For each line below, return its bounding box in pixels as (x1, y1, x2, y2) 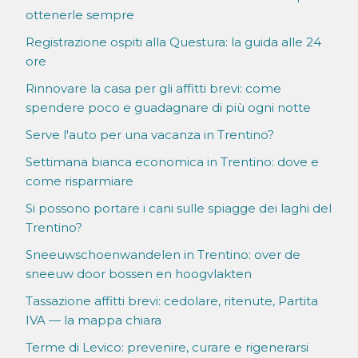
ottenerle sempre (26, 7, 134, 23)
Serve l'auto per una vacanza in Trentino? (26, 127, 274, 143)
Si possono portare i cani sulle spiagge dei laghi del (26, 201, 332, 217)
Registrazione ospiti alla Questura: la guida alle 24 (26, 34, 321, 50)
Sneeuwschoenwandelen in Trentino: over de (26, 247, 300, 263)
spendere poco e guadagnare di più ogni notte (26, 100, 311, 116)
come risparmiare (26, 173, 133, 189)
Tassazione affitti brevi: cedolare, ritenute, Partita (26, 293, 318, 309)
